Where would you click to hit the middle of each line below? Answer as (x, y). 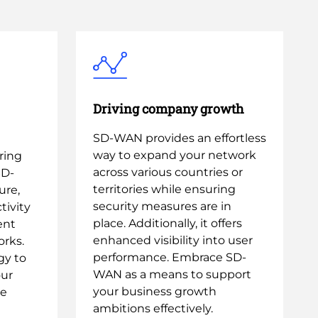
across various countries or (168, 172)
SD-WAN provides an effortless (180, 138)
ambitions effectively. (153, 308)
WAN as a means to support (172, 274)
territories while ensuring (164, 189)
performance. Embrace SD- (170, 257)
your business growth (155, 291)
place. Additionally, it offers (168, 223)
